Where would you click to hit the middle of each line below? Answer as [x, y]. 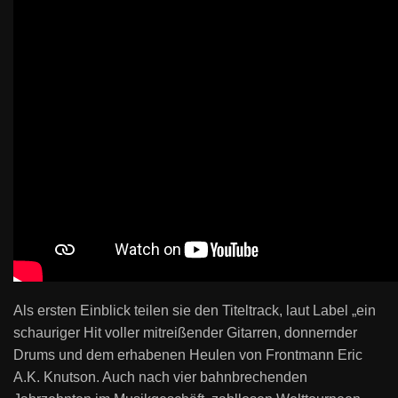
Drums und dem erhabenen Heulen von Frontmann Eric [188, 355]
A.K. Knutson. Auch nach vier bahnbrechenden [160, 377]
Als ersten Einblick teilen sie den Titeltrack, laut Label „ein [195, 310]
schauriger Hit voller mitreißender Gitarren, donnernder [185, 333]
